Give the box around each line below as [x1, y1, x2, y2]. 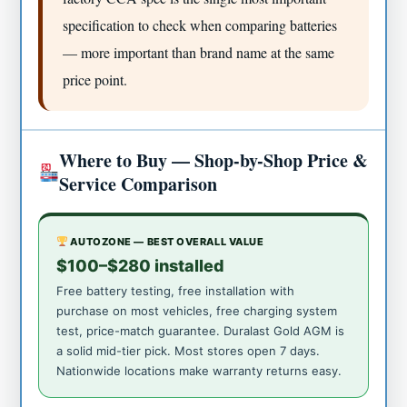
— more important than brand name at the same [63, 42, 335, 62]
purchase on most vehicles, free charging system [56, 303, 338, 318]
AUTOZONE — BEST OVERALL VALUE [67, 234, 264, 248]
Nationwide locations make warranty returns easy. [56, 362, 342, 378]
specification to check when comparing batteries [63, 15, 338, 35]
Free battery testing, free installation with [56, 283, 295, 298]
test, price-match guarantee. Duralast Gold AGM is [56, 323, 345, 338]
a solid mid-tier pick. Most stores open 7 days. [56, 342, 321, 358]
